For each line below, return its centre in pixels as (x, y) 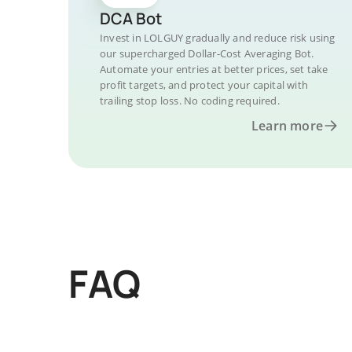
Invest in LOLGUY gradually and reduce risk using (218, 38)
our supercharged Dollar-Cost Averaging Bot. (207, 53)
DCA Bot (131, 18)
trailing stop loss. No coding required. (190, 101)
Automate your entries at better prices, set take (214, 69)
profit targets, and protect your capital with (204, 85)
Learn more (287, 126)
